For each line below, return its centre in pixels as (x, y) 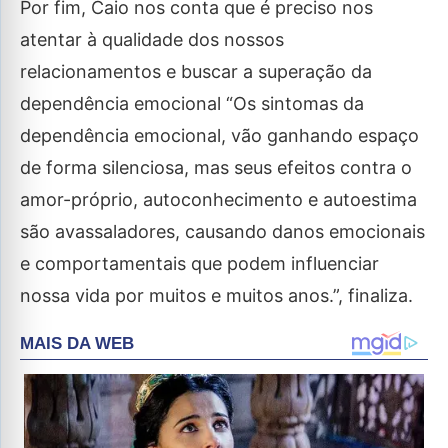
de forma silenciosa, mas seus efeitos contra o (216, 167)
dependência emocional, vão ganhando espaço (219, 135)
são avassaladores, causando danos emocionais (222, 231)
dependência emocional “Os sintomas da (192, 103)
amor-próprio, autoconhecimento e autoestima (218, 199)
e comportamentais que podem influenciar (199, 263)
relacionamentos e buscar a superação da (196, 71)
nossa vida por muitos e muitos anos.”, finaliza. (216, 295)
